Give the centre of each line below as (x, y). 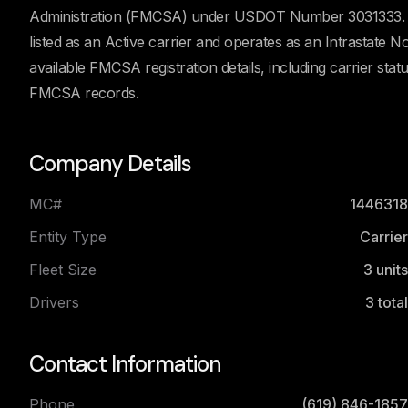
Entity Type (68, 237)
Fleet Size (63, 270)
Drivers (54, 302)
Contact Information (125, 364)
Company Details (110, 163)
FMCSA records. (84, 93)
